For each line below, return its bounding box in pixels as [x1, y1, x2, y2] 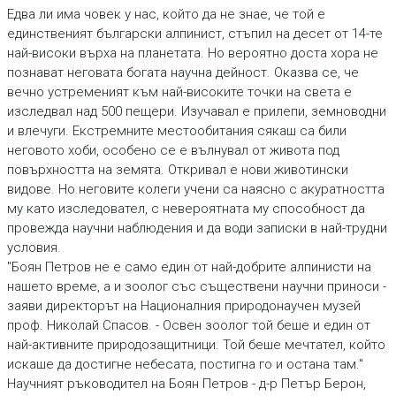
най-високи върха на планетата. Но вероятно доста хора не [6, 45, 378, 61]
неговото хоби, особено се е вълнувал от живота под [6, 142, 339, 158]
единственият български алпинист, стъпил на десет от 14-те [6, 26, 383, 42]
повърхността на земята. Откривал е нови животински [6, 162, 348, 178]
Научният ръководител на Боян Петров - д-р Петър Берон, [6, 376, 366, 392]
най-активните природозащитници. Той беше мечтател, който [6, 337, 385, 353]
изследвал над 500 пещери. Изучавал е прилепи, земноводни [6, 103, 386, 119]
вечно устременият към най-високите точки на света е [6, 84, 352, 100]
